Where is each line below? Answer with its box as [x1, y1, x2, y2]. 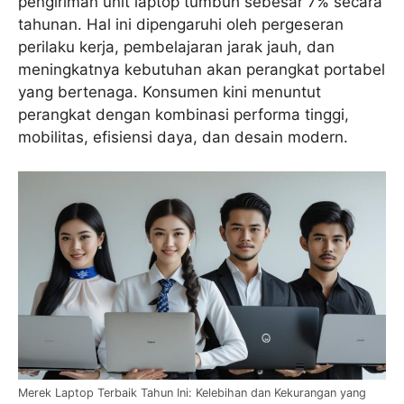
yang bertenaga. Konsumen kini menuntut [18, 82, 321, 101]
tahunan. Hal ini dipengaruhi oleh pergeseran [18, 14, 344, 33]
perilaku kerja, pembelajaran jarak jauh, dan [18, 37, 335, 56]
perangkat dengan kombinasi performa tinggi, [18, 105, 349, 124]
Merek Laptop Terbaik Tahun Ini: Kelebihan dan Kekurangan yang [18, 386, 366, 400]
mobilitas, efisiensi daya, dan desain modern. [18, 127, 348, 146]
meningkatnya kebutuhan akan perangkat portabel [18, 60, 385, 78]
